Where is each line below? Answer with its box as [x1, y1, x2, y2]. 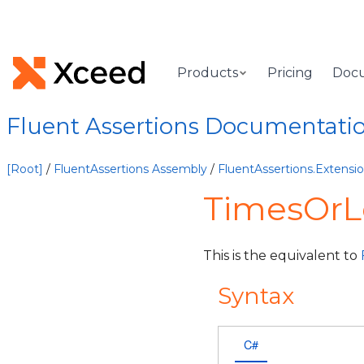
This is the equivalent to [203, 248, 361, 263]
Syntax [218, 282, 294, 310]
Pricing [267, 65, 314, 80]
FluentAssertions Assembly [54, 162, 207, 176]
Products [177, 65, 239, 80]
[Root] [6, 162, 43, 176]
